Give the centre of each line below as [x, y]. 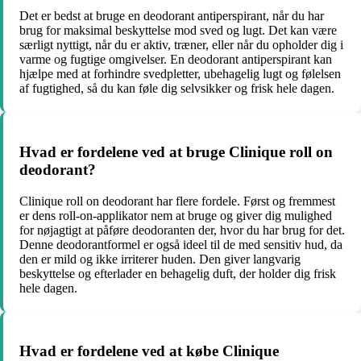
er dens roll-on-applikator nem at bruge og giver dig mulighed [176, 215]
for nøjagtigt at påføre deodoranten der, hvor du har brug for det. [182, 230]
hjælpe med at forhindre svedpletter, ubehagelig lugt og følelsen [180, 74]
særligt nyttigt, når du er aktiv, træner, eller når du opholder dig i [181, 45]
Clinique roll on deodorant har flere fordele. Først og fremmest [177, 201]
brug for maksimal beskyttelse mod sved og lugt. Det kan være [178, 31]
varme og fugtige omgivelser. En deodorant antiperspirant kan [176, 60]
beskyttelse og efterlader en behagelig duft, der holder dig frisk [178, 273]
